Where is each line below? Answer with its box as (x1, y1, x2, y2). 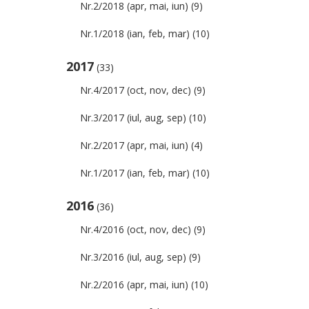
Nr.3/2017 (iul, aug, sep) (80, 111, 186, 124)
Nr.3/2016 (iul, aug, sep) (80, 250, 186, 263)
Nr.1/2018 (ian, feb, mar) (80, 27, 190, 40)
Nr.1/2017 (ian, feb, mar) (80, 166, 190, 179)
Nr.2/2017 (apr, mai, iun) (80, 139, 188, 152)
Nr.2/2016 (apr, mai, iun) (80, 278, 188, 291)
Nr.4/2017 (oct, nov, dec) (80, 83, 191, 97)
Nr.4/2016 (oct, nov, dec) (80, 223, 191, 236)
